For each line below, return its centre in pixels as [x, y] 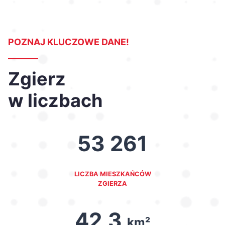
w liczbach [55, 101]
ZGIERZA [113, 184]
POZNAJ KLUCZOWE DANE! [69, 42]
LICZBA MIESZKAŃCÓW [113, 174]
